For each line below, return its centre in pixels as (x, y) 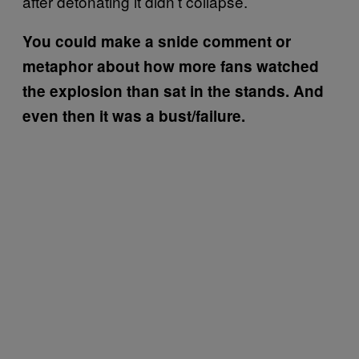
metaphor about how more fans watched (171, 66)
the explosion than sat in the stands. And (173, 91)
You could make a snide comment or (157, 41)
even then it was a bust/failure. (134, 115)
